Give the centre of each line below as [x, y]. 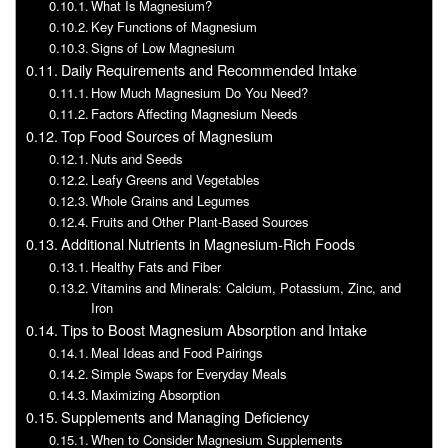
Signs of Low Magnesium [163, 47]
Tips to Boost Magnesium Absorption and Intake [213, 329]
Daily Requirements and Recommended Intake [208, 69]
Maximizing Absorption [156, 394]
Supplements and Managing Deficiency [184, 416]
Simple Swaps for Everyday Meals [189, 373]
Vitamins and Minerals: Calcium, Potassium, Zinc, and [246, 287]
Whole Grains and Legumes [170, 200]
